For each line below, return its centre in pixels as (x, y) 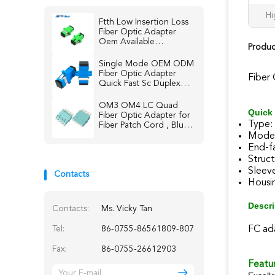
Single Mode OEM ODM (146, 64)
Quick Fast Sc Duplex (140, 83)
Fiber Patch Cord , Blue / (146, 125)
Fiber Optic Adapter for (145, 115)
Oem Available (127, 42)
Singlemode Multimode (144, 52)
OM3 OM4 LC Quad (138, 106)
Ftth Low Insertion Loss (144, 22)
